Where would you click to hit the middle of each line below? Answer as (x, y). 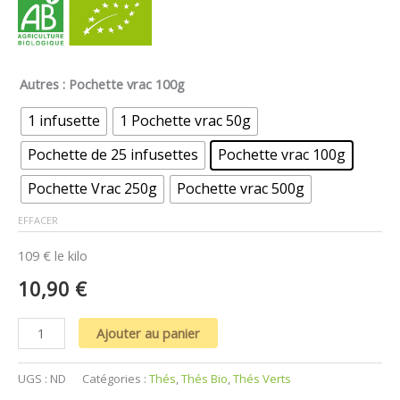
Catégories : (116, 379)
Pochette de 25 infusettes (113, 155)
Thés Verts (262, 379)
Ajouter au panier (148, 333)
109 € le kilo (53, 255)
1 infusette (64, 121)
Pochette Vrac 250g (92, 189)
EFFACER (38, 220)
